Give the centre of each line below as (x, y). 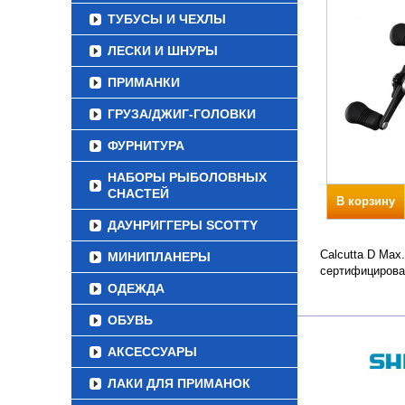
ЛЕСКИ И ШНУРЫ (163, 51)
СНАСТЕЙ (138, 193)
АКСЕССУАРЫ (152, 352)
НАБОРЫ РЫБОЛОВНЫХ (187, 177)
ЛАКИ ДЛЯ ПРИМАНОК (179, 383)
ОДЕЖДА (136, 288)
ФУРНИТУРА (146, 146)
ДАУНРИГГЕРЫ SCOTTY (183, 225)
